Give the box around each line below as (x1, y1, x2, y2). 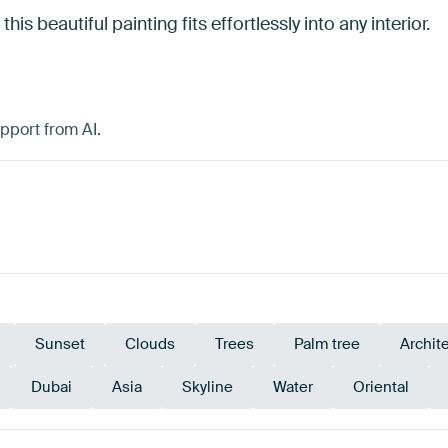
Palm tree (294, 334, 360, 355)
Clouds (125, 334, 175, 355)
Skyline (182, 377, 233, 398)
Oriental (353, 377, 409, 398)
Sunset (35, 334, 85, 355)
